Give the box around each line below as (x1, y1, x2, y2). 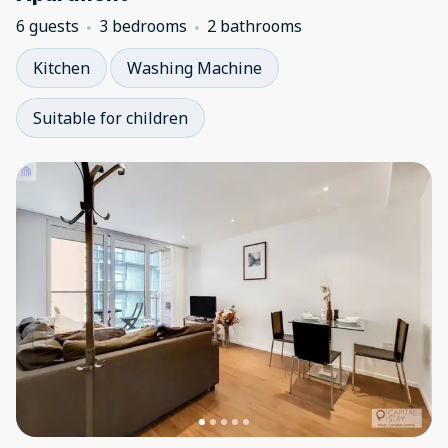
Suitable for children (33, 107, 188, 129)
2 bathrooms (207, 15, 302, 37)
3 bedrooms (99, 15, 187, 37)
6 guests (16, 15, 79, 37)
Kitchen (33, 57, 90, 79)
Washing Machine (127, 57, 262, 79)
